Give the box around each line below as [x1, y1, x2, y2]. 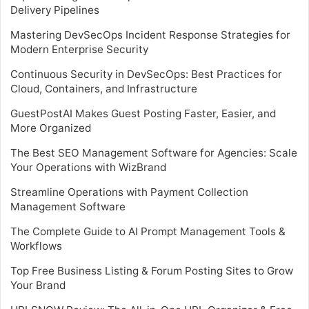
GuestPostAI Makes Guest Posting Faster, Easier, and [10, 106, 276, 120]
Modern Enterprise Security [10, 42, 148, 56]
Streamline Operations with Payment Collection [10, 185, 248, 199]
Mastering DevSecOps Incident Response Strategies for [10, 28, 290, 41]
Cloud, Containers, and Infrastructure [10, 81, 197, 95]
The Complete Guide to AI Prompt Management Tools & [10, 224, 286, 238]
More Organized [10, 121, 91, 134]
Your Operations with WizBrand [10, 160, 166, 174]
